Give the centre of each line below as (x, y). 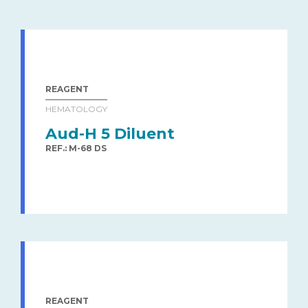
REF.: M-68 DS (76, 148)
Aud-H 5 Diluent (110, 133)
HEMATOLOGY (76, 109)
